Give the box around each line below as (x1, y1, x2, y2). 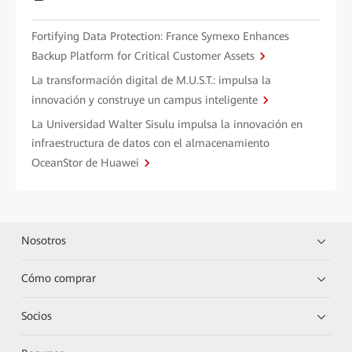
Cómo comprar (21, 272, 97, 284)
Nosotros (21, 234, 67, 247)
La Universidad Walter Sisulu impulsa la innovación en (31, 118, 302, 130)
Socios (21, 310, 53, 322)
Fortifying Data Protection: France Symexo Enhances (31, 30, 289, 42)
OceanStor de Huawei (31, 156, 139, 169)
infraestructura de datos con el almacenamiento (31, 137, 269, 149)
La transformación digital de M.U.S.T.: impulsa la (31, 74, 271, 86)
